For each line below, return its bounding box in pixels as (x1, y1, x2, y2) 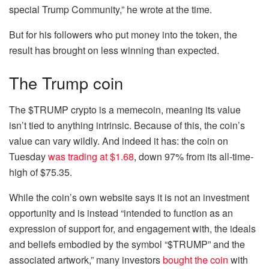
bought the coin (163, 252, 228, 267)
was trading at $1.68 (48, 149, 134, 163)
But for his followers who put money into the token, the (9, 28, 237, 42)
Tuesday (9, 149, 48, 163)
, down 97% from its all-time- (134, 149, 253, 163)
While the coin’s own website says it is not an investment (9, 190, 249, 204)
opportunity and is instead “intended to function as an (9, 205, 233, 220)
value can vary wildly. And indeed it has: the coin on (9, 133, 228, 148)
